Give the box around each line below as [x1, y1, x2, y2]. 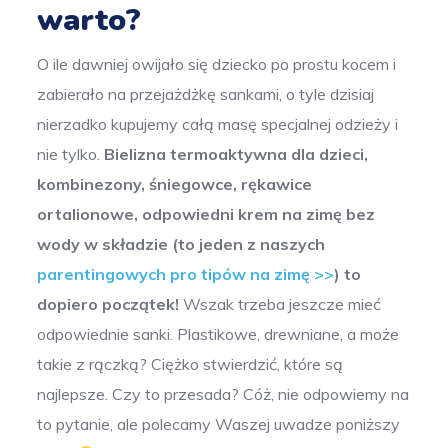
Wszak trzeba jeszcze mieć [179, 294, 382, 315]
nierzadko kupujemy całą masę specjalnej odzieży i [37, 114, 399, 135]
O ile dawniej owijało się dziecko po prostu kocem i [37, 54, 397, 75]
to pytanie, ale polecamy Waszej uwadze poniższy [37, 414, 401, 435]
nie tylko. [37, 144, 105, 165]
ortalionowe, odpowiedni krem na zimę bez [37, 204, 376, 225]
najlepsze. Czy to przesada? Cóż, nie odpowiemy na [37, 384, 410, 405]
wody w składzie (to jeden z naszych [37, 234, 326, 255]
